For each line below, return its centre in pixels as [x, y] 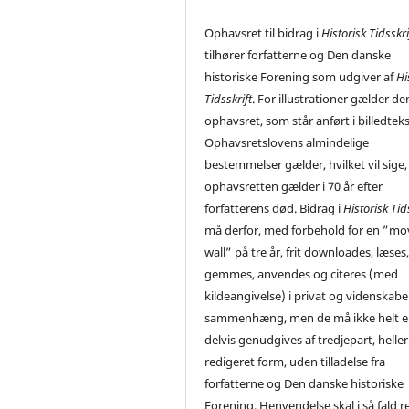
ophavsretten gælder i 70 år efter [294, 187]
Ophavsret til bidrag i [263, 33]
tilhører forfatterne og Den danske [298, 55]
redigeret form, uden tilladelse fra [295, 362]
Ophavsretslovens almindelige [287, 143]
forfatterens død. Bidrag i [274, 209]
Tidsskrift [229, 99]
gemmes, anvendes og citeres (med [302, 274]
